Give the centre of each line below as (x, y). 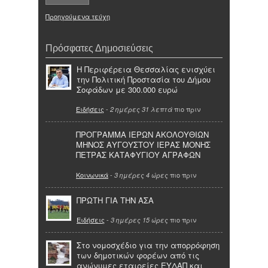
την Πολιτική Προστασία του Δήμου (144, 80)
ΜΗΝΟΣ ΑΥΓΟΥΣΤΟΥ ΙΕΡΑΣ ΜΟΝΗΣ (143, 145)
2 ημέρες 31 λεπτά (141, 109)
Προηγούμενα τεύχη (78, 16)
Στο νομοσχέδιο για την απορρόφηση (148, 245)
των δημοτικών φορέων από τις (138, 255)
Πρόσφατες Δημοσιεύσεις (99, 48)
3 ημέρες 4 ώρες (141, 175)
